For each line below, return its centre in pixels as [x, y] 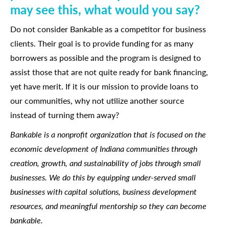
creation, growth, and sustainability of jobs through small [106, 163]
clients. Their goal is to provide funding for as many [102, 43]
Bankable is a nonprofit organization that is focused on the [108, 134]
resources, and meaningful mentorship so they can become [108, 206]
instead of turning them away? [65, 115]
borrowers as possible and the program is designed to [106, 58]
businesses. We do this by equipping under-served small [103, 177]
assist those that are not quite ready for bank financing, [109, 72]
